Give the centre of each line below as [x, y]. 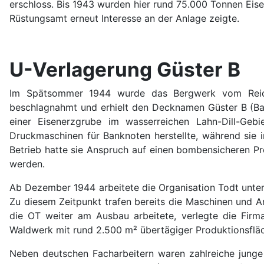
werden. [27, 164]
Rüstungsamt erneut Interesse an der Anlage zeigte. [124, 18]
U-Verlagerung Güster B [125, 69]
